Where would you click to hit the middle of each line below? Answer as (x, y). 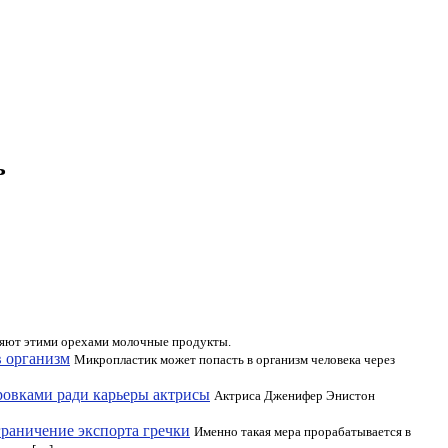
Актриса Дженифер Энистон (294, 395)
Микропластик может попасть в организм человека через (234, 359)
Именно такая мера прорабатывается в (302, 431)
